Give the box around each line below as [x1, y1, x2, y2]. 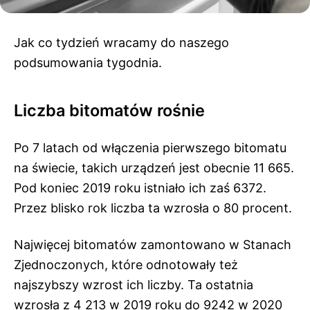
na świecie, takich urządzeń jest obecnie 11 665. [14, 161, 294, 175]
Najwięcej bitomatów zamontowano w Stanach [14, 237, 291, 252]
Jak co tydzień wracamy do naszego [14, 35, 229, 50]
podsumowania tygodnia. [14, 55, 165, 70]
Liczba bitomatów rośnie [14, 100, 205, 120]
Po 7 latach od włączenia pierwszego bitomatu [14, 140, 286, 155]
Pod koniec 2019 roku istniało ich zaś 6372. [14, 181, 266, 195]
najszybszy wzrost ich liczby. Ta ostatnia [14, 277, 253, 292]
